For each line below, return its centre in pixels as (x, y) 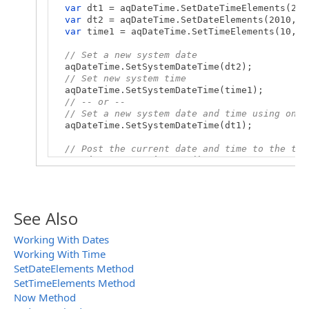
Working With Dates (61, 240)
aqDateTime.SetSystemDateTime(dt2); (153, 67)
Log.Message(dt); (103, 172)
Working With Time (60, 254)
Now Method (45, 298)
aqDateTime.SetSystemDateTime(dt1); (153, 126)
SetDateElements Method (74, 269)
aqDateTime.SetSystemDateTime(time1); (159, 90)
